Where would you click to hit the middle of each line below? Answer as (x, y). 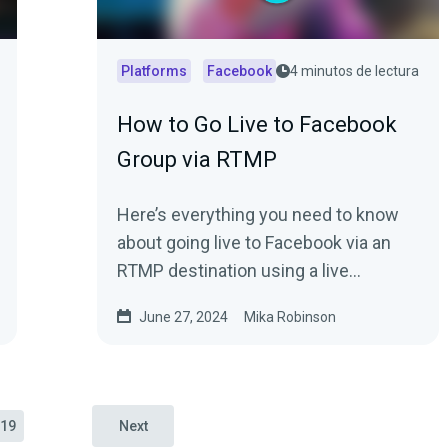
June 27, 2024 (183, 317)
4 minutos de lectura (354, 71)
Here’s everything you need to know (258, 214)
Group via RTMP (197, 159)
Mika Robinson (290, 317)
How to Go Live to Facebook (257, 124)
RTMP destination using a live (233, 270)
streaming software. (197, 298)
